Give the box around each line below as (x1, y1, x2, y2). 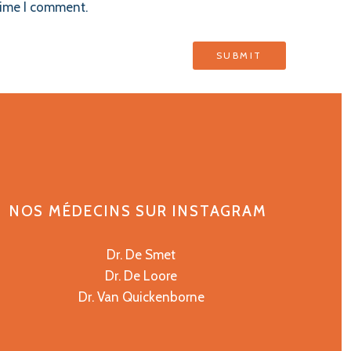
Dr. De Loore (105, 267, 178, 284)
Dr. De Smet (107, 246, 176, 262)
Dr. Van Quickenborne (78, 288, 204, 305)
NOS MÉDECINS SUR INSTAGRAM (9, 201, 268, 220)
